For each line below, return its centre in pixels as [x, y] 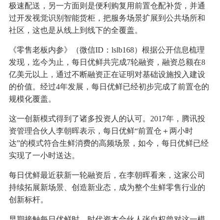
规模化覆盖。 [32, 99]
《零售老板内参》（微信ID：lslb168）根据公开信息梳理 [107, 50]
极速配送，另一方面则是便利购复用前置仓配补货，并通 [107, 6]
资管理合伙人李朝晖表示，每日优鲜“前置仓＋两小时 [101, 131]
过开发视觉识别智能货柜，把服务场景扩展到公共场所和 [107, 18]
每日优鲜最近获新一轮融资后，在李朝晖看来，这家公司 [107, 175]
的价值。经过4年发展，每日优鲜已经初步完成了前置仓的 [109, 87]
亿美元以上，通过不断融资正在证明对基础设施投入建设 [107, 75]
